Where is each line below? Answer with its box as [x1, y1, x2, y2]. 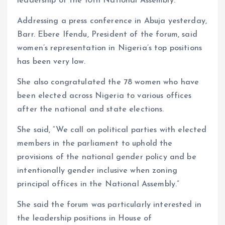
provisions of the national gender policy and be [17, 153, 196, 162]
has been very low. [17, 58, 86, 66]
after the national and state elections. [17, 105, 164, 114]
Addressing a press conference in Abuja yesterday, [17, 17, 207, 26]
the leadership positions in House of [17, 214, 152, 223]
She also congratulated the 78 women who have [17, 78, 199, 87]
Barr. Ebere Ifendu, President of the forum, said [17, 31, 197, 39]
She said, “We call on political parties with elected [17, 126, 207, 135]
